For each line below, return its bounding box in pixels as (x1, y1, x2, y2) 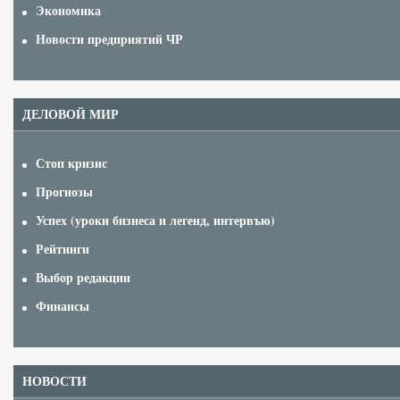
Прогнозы (36, 182, 93, 202)
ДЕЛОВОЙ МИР (22, 104, 119, 124)
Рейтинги (36, 239, 89, 259)
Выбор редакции (36, 268, 130, 287)
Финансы (36, 296, 89, 316)
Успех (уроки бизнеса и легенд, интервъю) (36, 211, 275, 230)
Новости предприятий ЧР (36, 29, 183, 49)
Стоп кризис (36, 154, 107, 173)
